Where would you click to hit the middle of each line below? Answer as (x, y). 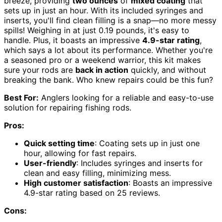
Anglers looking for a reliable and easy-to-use (126, 97)
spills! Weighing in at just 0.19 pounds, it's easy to (97, 30)
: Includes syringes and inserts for (139, 163)
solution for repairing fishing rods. (68, 107)
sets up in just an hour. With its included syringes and (104, 10)
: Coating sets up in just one (147, 143)
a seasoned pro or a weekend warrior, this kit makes (102, 60)
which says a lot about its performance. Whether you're (108, 50)
